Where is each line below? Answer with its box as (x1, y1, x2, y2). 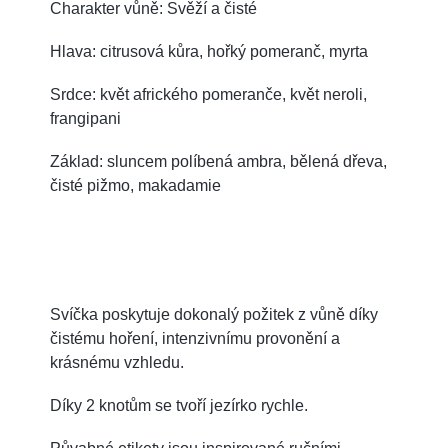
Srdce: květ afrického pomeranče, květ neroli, (50, 85, 367, 103)
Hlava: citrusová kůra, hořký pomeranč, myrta (50, 42, 368, 60)
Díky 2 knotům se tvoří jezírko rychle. (50, 396, 308, 414)
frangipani (50, 109, 121, 127)
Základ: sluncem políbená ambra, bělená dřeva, (50, 152, 387, 170)
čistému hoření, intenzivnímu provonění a (50, 329, 340, 347)
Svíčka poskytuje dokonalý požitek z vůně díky (50, 305, 378, 323)
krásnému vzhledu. (50, 353, 184, 371)
